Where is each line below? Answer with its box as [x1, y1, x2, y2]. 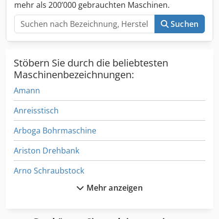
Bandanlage [14, 205, 57, 217]
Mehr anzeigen [86, 182, 143, 194]
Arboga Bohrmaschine [14, 125, 96, 136]
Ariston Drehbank [14, 145, 79, 156]
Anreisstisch [14, 105, 59, 116]
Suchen [171, 19, 198, 30]
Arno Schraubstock [14, 165, 84, 176]
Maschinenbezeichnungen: [14, 68, 134, 82]
